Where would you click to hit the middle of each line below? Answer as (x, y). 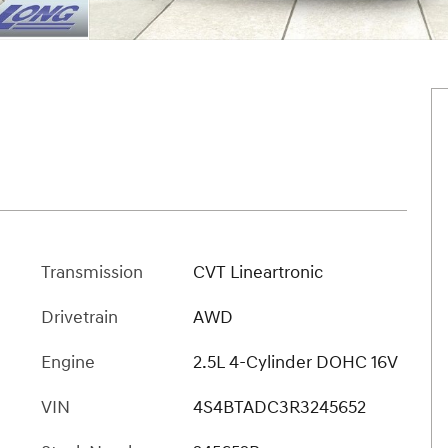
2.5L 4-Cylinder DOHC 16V (295, 362)
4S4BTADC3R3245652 (279, 407)
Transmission (92, 272)
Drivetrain (79, 317)
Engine (68, 362)
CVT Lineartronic (257, 272)
